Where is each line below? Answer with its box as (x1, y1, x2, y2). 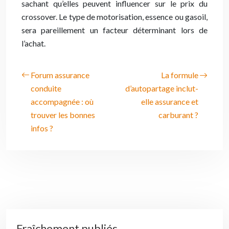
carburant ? (158, 110, 198, 120)
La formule (161, 70, 198, 80)
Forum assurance (31, 70, 89, 80)
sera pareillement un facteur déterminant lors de (21, 25, 208, 35)
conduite (31, 83, 61, 93)
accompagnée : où (31, 97, 94, 106)
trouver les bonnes (31, 110, 95, 120)
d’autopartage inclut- (125, 83, 198, 93)
